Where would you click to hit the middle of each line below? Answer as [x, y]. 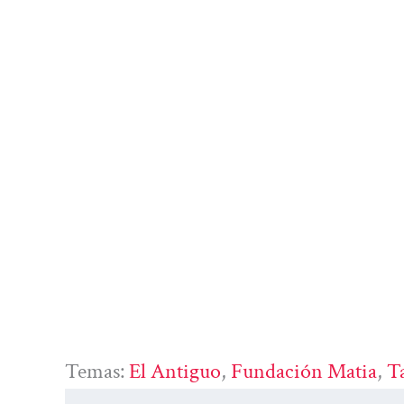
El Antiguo [175, 371]
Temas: [97, 371]
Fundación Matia [304, 371]
